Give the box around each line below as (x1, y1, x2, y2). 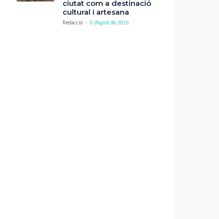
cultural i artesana (63, 7, 129, 17)
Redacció (63, 19, 83, 28)
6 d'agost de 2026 (89, 19, 129, 28)
